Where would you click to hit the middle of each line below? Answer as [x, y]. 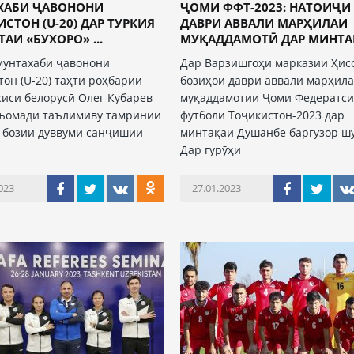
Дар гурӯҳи [211, 150]
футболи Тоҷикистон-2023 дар [263, 115]
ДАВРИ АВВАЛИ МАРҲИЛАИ [264, 23]
